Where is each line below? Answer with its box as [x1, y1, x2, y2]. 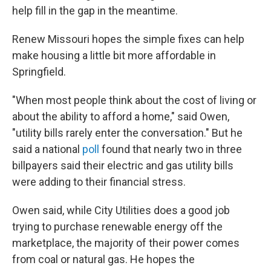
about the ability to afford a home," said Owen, [12, 110, 229, 123]
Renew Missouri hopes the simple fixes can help [12, 33, 244, 45]
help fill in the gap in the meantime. [12, 4, 178, 17]
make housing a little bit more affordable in [12, 49, 216, 62]
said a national [12, 143, 82, 155]
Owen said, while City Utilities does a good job [12, 204, 230, 217]
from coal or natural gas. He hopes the [12, 253, 195, 266]
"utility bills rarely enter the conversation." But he [12, 126, 243, 139]
